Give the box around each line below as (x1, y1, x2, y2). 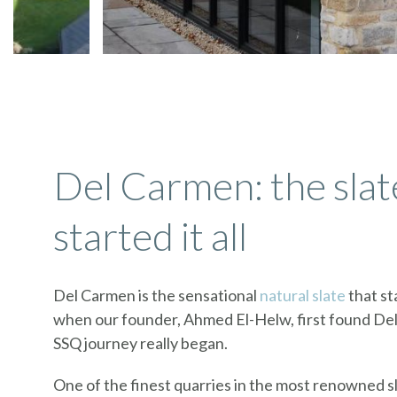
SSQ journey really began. (53, 333, 228, 354)
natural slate (260, 285, 346, 306)
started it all (53, 213, 247, 260)
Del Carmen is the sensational (53, 285, 260, 306)
